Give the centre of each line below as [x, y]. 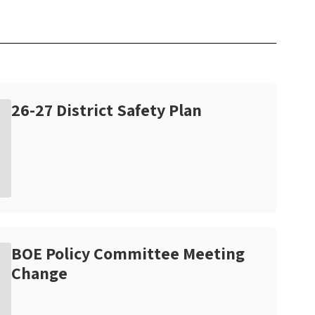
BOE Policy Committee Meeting [128, 253]
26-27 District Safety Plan [107, 110]
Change [39, 273]
